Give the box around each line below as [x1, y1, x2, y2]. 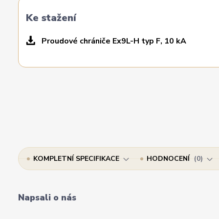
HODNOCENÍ [147, 154, 192, 163]
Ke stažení [26, 11, 76, 24]
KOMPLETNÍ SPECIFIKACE [33, 154, 119, 163]
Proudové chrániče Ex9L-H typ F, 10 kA [40, 36, 186, 46]
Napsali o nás [18, 192, 76, 203]
